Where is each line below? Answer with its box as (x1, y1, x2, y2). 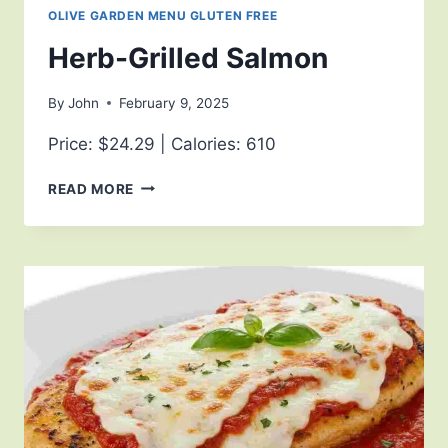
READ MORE (48, 180, 135, 197)
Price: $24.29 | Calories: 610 (48, 133, 276, 154)
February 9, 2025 (119, 94, 230, 111)
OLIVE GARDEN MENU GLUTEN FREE (48, 8, 278, 24)
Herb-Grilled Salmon (48, 41, 328, 76)
